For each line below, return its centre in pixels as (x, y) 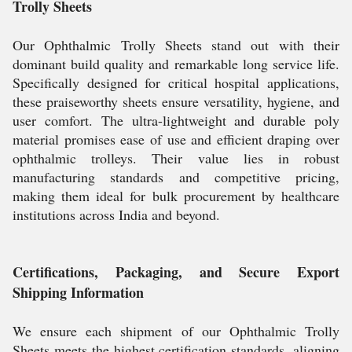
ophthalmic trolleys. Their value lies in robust (176, 158)
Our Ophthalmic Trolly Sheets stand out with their (176, 45)
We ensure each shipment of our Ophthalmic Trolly (176, 331)
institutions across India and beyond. (116, 214)
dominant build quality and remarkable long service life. (176, 64)
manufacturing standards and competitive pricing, (176, 177)
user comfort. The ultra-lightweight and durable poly (176, 120)
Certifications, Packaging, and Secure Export (176, 272)
